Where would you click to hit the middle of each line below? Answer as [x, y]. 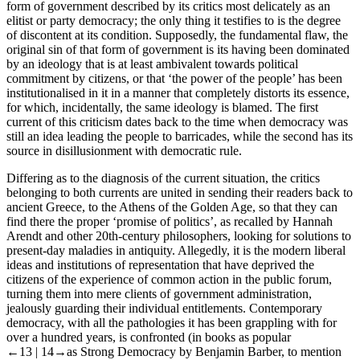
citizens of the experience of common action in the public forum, [169, 279]
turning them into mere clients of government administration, [159, 293]
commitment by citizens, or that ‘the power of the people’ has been [174, 78]
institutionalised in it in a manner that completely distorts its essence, [178, 92]
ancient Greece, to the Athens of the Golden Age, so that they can [172, 207]
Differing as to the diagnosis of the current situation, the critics [163, 178]
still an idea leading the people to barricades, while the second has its [180, 136]
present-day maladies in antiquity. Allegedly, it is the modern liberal [176, 250]
